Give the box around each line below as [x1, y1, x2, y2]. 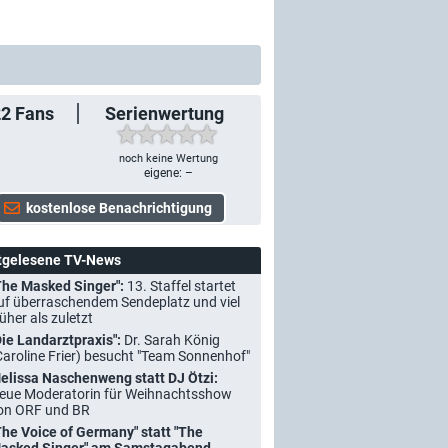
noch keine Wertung [118, 152, 218, 165]
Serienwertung [104, 103, 224, 124]
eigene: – [143, 166, 193, 180]
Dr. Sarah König [124, 332, 220, 348]
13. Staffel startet [127, 278, 236, 294]
